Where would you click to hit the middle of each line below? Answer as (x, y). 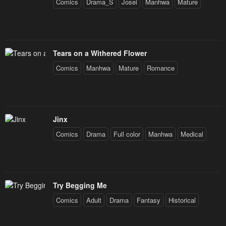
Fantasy (149, 200)
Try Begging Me (80, 185)
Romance (161, 68)
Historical (182, 200)
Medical (192, 134)
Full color (127, 134)
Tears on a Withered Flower (100, 53)
